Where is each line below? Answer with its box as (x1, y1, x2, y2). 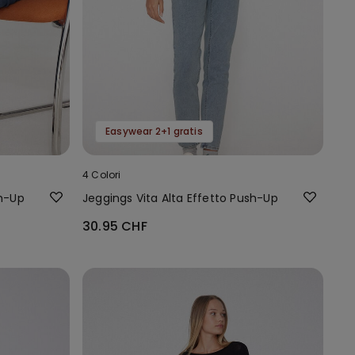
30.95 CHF (82, 216, 147, 235)
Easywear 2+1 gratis (105, 124, 203, 138)
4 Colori (82, 167, 121, 181)
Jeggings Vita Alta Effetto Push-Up (82, 189, 278, 206)
